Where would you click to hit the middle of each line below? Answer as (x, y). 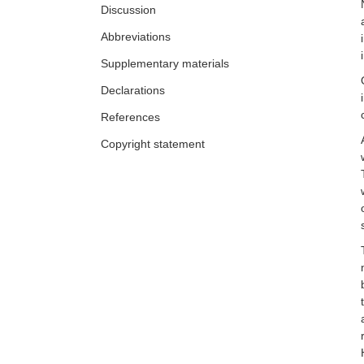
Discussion (128, 10)
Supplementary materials (165, 64)
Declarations (133, 91)
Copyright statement (153, 144)
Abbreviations (136, 37)
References (130, 117)
